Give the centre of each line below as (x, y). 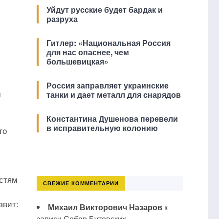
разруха (62, 19)
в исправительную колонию (102, 128)
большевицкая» (77, 61)
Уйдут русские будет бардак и (104, 10)
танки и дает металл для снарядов (113, 95)
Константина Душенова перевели (112, 119)
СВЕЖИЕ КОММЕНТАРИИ (81, 183)
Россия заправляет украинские (107, 85)
